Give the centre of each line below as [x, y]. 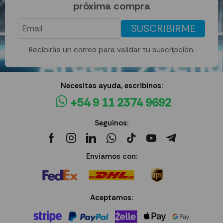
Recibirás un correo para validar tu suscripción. [111, 50]
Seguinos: [111, 123]
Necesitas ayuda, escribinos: [111, 85]
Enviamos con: [111, 156]
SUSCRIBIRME [163, 29]
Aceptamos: [111, 198]
